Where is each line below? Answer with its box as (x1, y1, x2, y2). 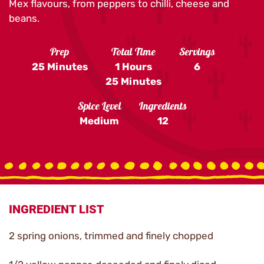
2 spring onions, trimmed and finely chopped (9, 230, 213, 242)
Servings (179, 44, 215, 62)
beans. (9, 12, 39, 24)
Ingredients (138, 98, 187, 116)
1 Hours (114, 61, 152, 72)
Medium (80, 115, 119, 127)
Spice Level (77, 98, 121, 116)
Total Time (111, 44, 156, 62)
